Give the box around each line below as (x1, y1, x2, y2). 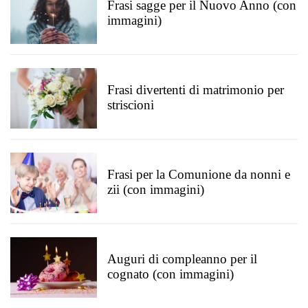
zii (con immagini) (107, 182, 204, 197)
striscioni (107, 98, 154, 112)
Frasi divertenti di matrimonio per (107, 82, 284, 97)
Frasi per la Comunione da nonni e (107, 167, 290, 181)
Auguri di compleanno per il (107, 252, 257, 266)
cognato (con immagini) (107, 267, 234, 281)
